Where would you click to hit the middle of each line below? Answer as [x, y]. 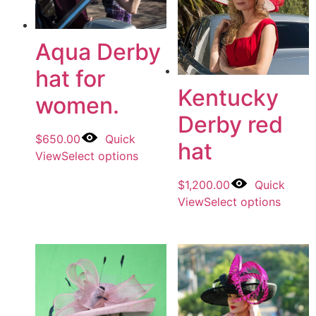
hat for [70, 79]
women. [77, 106]
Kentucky [228, 97]
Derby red [230, 124]
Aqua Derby [98, 52]
